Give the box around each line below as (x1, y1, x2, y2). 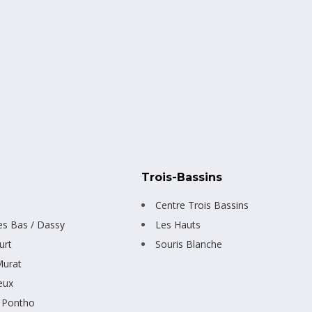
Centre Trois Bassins (155, 198, 249, 212)
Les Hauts (155, 218, 201, 232)
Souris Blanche (155, 237, 223, 251)
